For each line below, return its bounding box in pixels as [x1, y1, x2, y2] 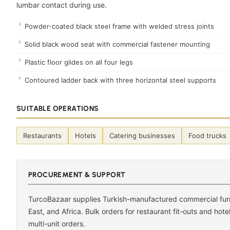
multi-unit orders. [28, 219, 85, 228]
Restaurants [23, 131, 62, 140]
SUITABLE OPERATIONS [16, 104, 99, 113]
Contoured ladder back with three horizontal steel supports [25, 75, 216, 84]
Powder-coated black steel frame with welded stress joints [25, 22, 214, 30]
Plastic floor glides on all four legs [25, 57, 133, 66]
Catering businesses [109, 131, 175, 140]
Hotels [75, 131, 96, 140]
